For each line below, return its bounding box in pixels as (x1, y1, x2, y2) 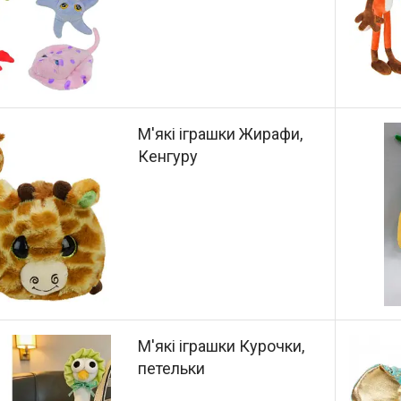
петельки (138, 358, 206, 378)
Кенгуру (138, 147, 199, 166)
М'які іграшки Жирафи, (138, 124, 303, 144)
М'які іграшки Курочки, (138, 336, 305, 355)
